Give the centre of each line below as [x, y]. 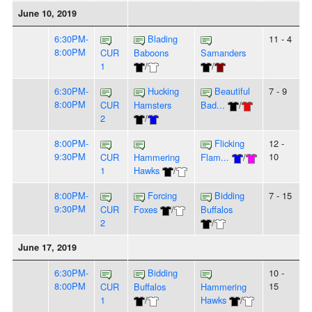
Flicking [229, 143]
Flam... [215, 157]
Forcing [162, 196]
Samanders [223, 53]
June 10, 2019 [47, 14]
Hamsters [153, 105]
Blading [163, 39]
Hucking [163, 91]
